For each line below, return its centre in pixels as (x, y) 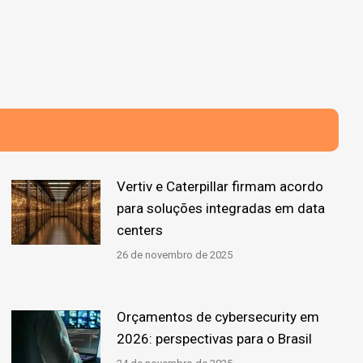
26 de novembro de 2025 (175, 254)
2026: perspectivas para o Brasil (215, 338)
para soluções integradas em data (221, 208)
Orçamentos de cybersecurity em (218, 316)
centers (140, 230)
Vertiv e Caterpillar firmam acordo (220, 186)
